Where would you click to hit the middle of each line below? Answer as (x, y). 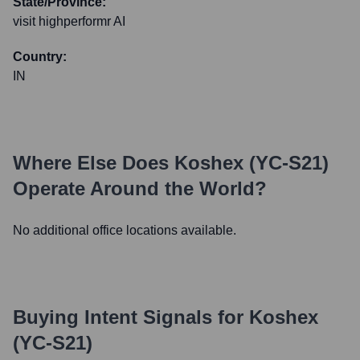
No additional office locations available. (125, 230)
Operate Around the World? (140, 188)
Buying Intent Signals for (128, 317)
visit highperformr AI (69, 21)
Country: (40, 57)
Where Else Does (94, 163)
